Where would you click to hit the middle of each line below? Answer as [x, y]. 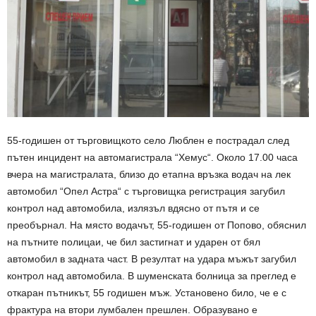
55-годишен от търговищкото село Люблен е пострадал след [148, 140]
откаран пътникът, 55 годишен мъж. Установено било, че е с [147, 293]
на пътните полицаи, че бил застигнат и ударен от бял [134, 242]
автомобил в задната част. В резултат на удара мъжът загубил [152, 259]
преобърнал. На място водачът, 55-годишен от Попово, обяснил [157, 225]
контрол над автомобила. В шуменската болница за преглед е [152, 276]
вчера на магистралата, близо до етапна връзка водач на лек [149, 174]
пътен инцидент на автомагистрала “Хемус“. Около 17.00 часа [152, 157]
